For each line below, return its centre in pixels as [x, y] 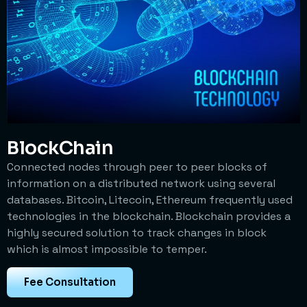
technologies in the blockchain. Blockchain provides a [149, 217]
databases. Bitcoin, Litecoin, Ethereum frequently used [150, 200]
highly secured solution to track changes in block [137, 233]
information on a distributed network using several [141, 184]
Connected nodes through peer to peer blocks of [137, 167]
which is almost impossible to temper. [107, 249]
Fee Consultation [70, 282]
